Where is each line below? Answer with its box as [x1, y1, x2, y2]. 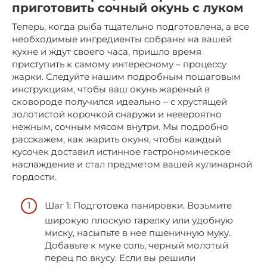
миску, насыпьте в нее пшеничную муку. [45, 227, 231, 239]
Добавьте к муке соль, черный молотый [45, 240, 228, 252]
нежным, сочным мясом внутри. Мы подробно [12, 120, 228, 132]
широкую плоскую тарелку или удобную [45, 215, 233, 226]
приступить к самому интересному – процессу [12, 58, 226, 70]
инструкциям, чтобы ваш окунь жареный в [12, 83, 210, 95]
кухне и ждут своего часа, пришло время [12, 45, 201, 57]
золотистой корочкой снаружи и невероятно [12, 108, 222, 120]
